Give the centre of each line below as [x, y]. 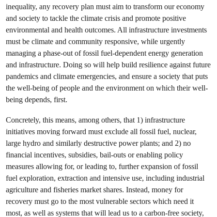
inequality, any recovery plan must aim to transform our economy [105, 7]
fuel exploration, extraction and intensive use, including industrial [105, 178]
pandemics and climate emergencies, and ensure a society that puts [107, 76]
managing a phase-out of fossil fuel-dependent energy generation [104, 53]
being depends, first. [37, 100]
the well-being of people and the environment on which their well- [107, 88]
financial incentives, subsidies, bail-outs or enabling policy [94, 155]
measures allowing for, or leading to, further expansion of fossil [102, 166]
